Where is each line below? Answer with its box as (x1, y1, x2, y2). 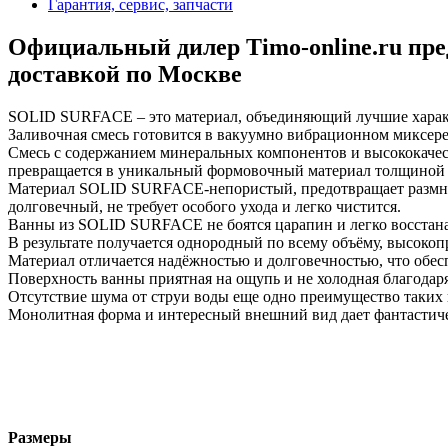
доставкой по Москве (8, 60, 242, 87)
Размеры (8, 428, 72, 446)
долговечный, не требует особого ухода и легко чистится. (8, 197, 401, 215)
